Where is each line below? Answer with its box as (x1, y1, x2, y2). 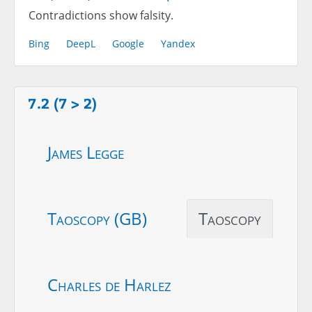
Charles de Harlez (47, 273, 171, 297)
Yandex (161, 37, 195, 51)
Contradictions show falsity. (29, 8, 173, 24)
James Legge (47, 141, 124, 164)
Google (112, 37, 144, 51)
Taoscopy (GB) (47, 207, 147, 231)
